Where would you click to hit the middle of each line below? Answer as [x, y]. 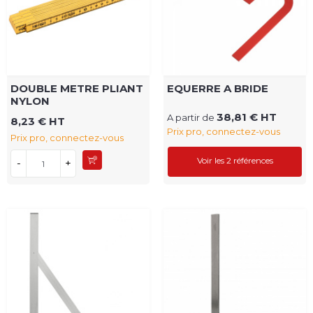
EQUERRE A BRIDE [218, 89]
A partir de [192, 118]
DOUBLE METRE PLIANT [77, 89]
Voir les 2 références [235, 161]
